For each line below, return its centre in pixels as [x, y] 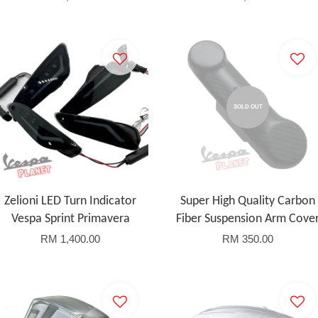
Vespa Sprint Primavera [70, 219]
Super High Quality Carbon [248, 201]
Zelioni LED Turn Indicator [70, 201]
